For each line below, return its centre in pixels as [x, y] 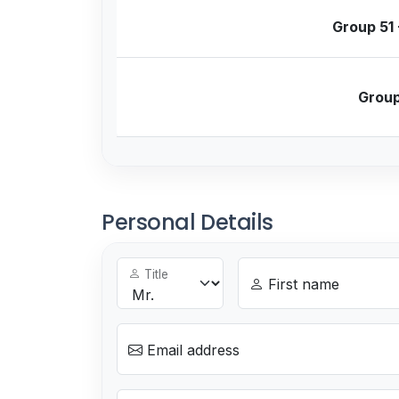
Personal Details [188, 222]
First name [301, 284]
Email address [191, 350]
